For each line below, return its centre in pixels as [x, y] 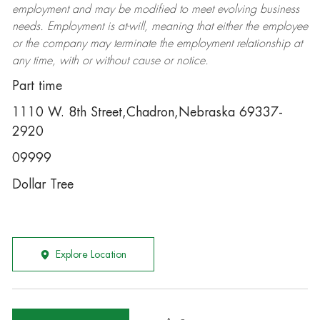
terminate [134, 44]
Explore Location [91, 254]
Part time [37, 86]
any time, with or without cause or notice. [110, 61]
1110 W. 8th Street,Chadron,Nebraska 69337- [147, 112]
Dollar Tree [42, 184]
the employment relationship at [229, 44]
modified [154, 9]
